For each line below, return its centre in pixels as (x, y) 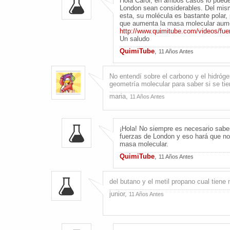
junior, (119, 194)
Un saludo (134, 39)
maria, (119, 96)
